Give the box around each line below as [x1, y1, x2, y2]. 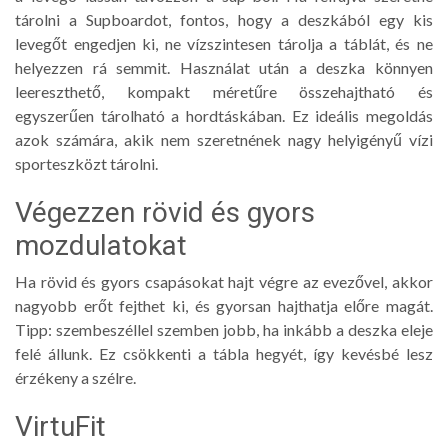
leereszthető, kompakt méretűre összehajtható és [15, 81, 433, 101]
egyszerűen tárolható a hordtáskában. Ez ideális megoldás [15, 105, 433, 125]
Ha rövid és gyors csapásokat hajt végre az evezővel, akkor [15, 271, 433, 291]
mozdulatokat [15, 228, 187, 262]
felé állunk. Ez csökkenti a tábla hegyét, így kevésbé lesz [15, 343, 433, 363]
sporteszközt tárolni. [15, 153, 158, 173]
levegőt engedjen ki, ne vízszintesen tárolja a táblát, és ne [15, 33, 433, 53]
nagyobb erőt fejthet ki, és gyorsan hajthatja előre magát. [15, 295, 433, 315]
